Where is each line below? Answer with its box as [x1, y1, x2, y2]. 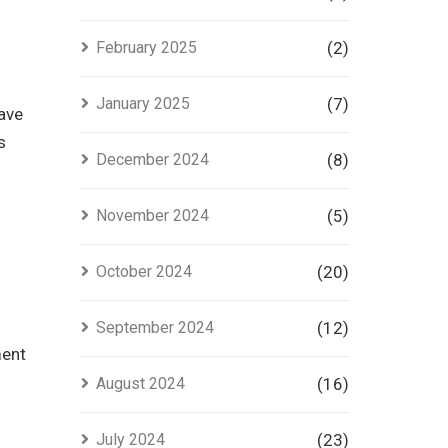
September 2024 [95, 318, 214, 337]
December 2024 [95, 150, 209, 169]
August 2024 [95, 374, 185, 393]
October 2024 [95, 262, 192, 281]
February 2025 [95, 38, 197, 57]
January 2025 [95, 94, 190, 113]
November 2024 [95, 206, 209, 225]
